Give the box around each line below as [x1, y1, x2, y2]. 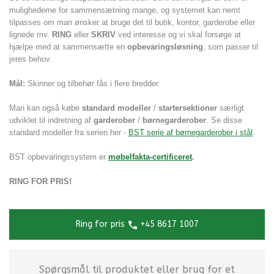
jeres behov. [9, 54, 54, 64]
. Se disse [206, 116, 242, 125]
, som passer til [203, 42, 258, 52]
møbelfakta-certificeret [108, 152, 192, 162]
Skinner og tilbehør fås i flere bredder [25, 79, 158, 89]
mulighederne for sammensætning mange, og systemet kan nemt [9, 6, 240, 15]
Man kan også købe [9, 103, 82, 113]
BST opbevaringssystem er [9, 152, 106, 162]
